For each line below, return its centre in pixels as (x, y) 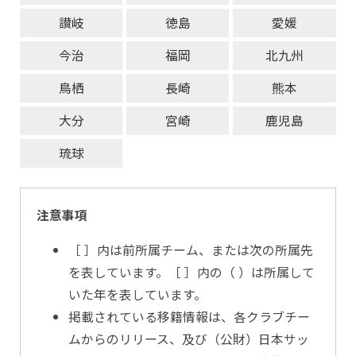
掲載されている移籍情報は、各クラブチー (189, 317)
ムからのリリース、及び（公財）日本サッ (189, 339)
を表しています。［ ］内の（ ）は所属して (192, 273)
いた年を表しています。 (137, 295)
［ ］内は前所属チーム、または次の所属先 (191, 250)
